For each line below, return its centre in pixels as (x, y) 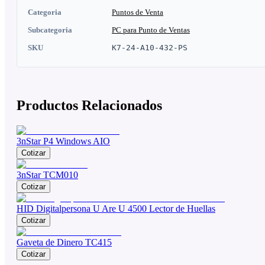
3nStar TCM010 (47, 175)
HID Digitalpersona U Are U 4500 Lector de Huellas (116, 209)
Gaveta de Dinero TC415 (64, 243)
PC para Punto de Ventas (151, 30)
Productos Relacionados (89, 106)
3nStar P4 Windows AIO (63, 141)
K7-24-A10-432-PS (150, 47)
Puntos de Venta (138, 12)
